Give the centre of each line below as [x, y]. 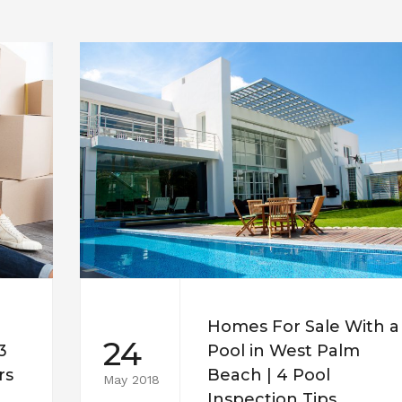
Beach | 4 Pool [269, 376]
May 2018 [131, 379]
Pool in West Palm [284, 351]
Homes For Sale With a [303, 327]
